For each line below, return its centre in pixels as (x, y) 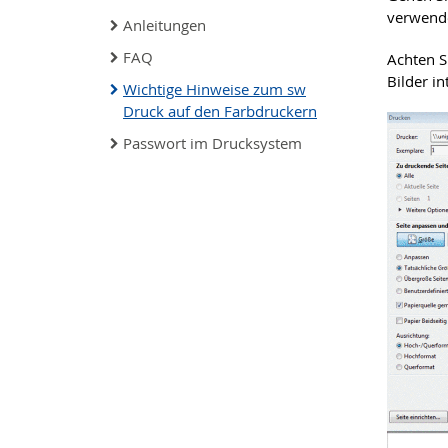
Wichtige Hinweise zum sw (214, 89)
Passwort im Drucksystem (212, 143)
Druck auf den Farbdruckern (220, 111)
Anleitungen (164, 25)
